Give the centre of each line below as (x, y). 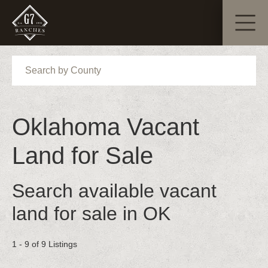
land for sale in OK (91, 214)
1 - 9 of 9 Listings (45, 244)
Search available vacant (114, 191)
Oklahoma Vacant (106, 127)
